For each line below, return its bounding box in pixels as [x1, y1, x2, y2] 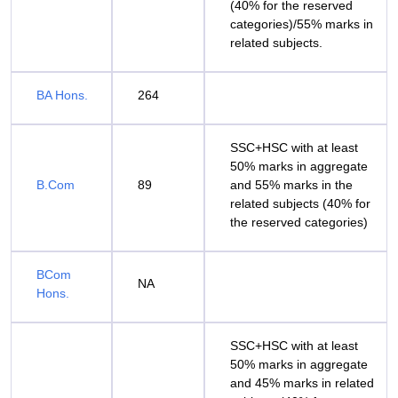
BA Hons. [36, 88, 88, 102]
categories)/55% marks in [230, 17, 373, 31]
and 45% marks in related [230, 376, 374, 390]
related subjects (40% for [230, 196, 370, 211]
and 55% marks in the [230, 178, 353, 192]
